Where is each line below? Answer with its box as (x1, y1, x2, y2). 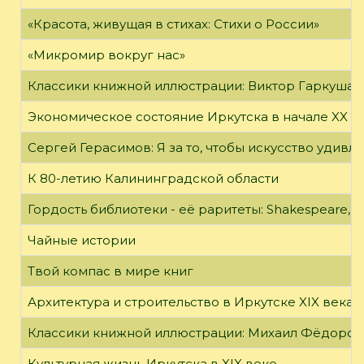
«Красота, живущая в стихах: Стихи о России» (28, 15, 319, 32)
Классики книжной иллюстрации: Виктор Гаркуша (28, 77, 354, 93)
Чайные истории (28, 232, 136, 248)
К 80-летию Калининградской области (28, 170, 279, 186)
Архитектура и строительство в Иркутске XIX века (28, 293, 353, 310)
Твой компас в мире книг (28, 262, 193, 279)
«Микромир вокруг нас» (28, 46, 185, 63)
